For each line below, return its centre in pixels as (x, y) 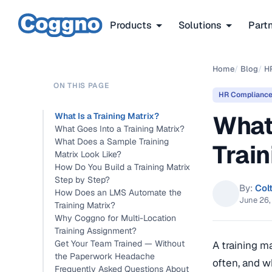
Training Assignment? (96, 231)
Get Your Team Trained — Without (120, 243)
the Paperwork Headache (105, 256)
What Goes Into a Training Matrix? (120, 129)
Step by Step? (82, 180)
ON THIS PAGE (81, 86)
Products (131, 25)
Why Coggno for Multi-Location (115, 218)
